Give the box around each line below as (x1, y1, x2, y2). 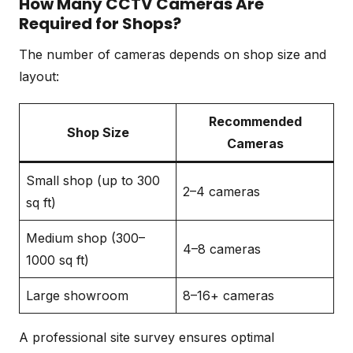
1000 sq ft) (26, 251, 89, 268)
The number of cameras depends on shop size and (19, 46, 326, 62)
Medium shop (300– (26, 229, 145, 246)
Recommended (208, 113, 302, 129)
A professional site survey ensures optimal (19, 329, 274, 345)
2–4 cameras (183, 183, 260, 199)
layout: (19, 68, 59, 84)
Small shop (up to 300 (26, 172, 160, 188)
